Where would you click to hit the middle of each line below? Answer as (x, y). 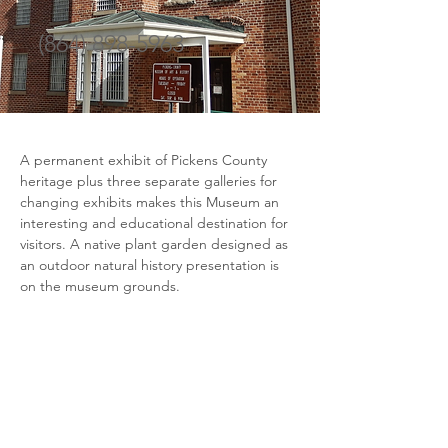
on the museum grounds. (100, 286)
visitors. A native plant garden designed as (156, 244)
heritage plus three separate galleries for (150, 181)
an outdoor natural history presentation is (151, 265)
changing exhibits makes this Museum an (151, 202)
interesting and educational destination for (156, 223)
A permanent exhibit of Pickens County (145, 160)
